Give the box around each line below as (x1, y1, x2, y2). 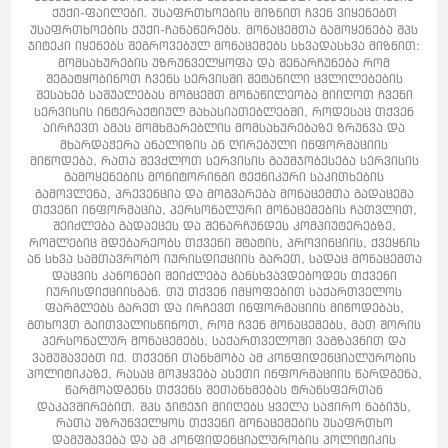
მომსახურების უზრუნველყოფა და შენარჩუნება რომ (58, 54, 390, 70)
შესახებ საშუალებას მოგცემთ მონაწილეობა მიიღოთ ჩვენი (35, 87, 413, 103)
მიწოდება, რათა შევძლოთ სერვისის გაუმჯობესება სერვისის (29, 152, 419, 168)
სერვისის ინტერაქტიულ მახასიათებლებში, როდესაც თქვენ (34, 103, 414, 119)
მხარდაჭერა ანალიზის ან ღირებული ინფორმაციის (60, 136, 388, 152)
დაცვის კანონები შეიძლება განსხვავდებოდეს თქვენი (51, 267, 397, 283)
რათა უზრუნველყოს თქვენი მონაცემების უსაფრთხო (55, 415, 393, 431)
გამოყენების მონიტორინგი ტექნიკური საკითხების (64, 169, 384, 185)
